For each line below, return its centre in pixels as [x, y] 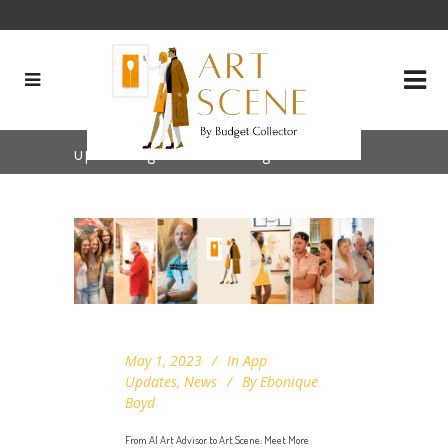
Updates [151, 381]
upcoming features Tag [173, 152]
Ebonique [289, 381]
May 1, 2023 [163, 360]
